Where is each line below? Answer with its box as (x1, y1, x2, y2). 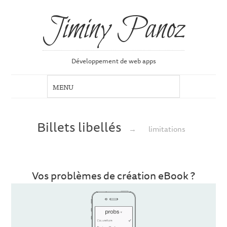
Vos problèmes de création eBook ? (32, 167, 195, 184)
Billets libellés (37, 116, 125, 137)
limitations (148, 122, 185, 135)
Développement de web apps (71, 56, 156, 66)
